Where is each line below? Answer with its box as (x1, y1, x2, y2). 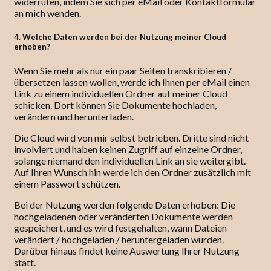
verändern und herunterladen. (14, 110, 134, 122)
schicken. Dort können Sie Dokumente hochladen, (14, 99, 217, 111)
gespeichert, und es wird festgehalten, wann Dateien (14, 221, 227, 233)
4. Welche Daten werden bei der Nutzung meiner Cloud (14, 31, 226, 42)
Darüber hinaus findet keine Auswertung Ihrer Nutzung (14, 244, 240, 256)
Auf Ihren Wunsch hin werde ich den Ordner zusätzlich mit (14, 166, 251, 178)
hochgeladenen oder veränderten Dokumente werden (14, 210, 233, 222)
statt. (14, 256, 36, 268)
